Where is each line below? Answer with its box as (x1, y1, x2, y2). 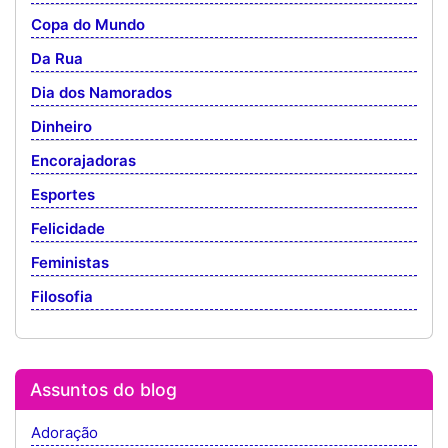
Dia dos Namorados (31, 83, 172, 102)
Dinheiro (31, 117, 92, 136)
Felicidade (31, 219, 105, 238)
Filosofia (31, 287, 93, 306)
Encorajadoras (31, 151, 136, 170)
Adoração (31, 423, 98, 442)
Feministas (31, 253, 109, 272)
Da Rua (31, 49, 83, 68)
